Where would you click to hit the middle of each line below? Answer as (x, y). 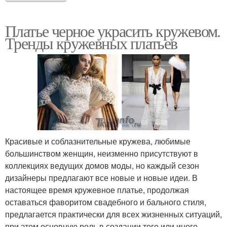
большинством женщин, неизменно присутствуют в (102, 153)
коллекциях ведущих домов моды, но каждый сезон (102, 165)
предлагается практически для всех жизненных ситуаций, (113, 214)
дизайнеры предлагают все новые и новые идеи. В (101, 177)
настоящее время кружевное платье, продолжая (97, 190)
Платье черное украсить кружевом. (113, 30)
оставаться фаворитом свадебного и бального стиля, (106, 202)
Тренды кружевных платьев (91, 43)
